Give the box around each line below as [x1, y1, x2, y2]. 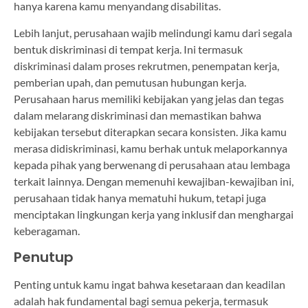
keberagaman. [14, 223, 80, 237]
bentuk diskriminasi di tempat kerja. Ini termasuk [14, 42, 243, 56]
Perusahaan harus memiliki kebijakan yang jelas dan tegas [14, 91, 284, 105]
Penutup [14, 247, 74, 267]
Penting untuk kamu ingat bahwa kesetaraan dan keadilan [14, 278, 285, 291]
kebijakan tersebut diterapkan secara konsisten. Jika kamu [14, 124, 287, 138]
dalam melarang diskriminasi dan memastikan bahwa [14, 108, 261, 122]
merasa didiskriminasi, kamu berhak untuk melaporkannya [14, 141, 287, 155]
